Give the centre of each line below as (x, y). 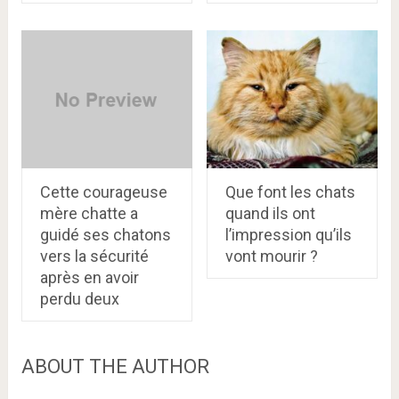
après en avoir (89, 277)
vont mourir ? (271, 256)
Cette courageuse (103, 191)
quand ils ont (270, 213)
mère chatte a (89, 213)
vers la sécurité (94, 256)
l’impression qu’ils (288, 234)
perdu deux (79, 298)
